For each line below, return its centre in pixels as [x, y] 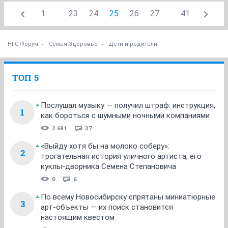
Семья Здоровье [73, 44]
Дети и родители [133, 44]
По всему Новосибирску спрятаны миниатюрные [128, 197]
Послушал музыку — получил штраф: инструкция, [128, 105]
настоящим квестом [78, 217]
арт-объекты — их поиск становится [107, 207]
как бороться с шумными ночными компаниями [125, 115]
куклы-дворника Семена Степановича [108, 166]
